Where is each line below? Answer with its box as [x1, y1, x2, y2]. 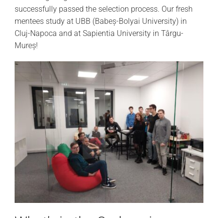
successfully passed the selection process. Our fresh [14, 4, 193, 14]
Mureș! [14, 40, 38, 50]
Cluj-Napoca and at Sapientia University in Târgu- [14, 28, 183, 38]
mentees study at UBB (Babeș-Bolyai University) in [14, 16, 187, 26]
